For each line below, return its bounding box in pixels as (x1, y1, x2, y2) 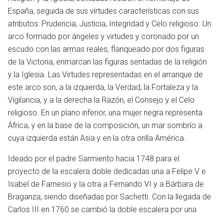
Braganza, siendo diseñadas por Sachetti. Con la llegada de (8, 192, 211, 201)
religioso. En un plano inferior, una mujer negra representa (8, 108, 202, 117)
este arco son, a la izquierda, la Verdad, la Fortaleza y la (8, 82, 198, 92)
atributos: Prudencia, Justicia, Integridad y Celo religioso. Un (8, 19, 211, 28)
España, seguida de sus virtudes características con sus (8, 6, 199, 16)
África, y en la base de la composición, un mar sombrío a (8, 120, 202, 130)
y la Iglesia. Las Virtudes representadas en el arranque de (8, 69, 203, 79)
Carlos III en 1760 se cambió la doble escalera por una (8, 204, 197, 214)
